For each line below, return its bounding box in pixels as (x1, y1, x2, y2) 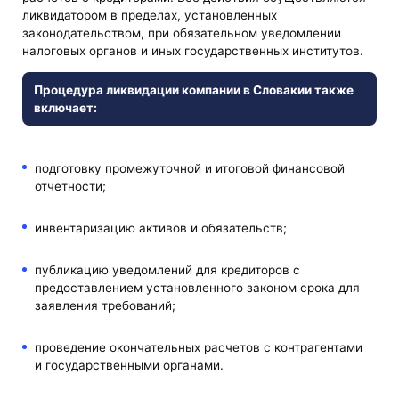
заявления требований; (34, 297, 175, 313)
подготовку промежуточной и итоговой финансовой (34, 160, 345, 175)
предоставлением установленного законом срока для (34, 280, 360, 295)
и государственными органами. (34, 358, 224, 373)
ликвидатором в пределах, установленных (22, 8, 278, 23)
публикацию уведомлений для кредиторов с (34, 262, 300, 277)
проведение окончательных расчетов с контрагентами (34, 340, 362, 355)
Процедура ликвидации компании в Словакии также (33, 83, 354, 98)
